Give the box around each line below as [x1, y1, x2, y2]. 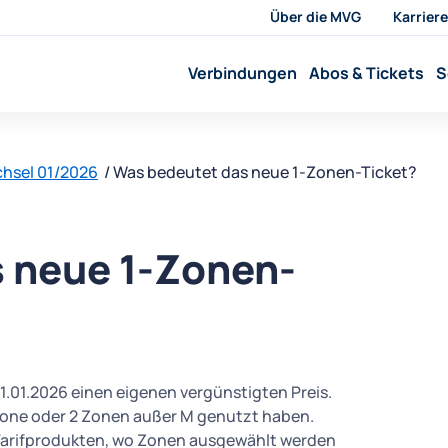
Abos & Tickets [309, 62, 425, 85]
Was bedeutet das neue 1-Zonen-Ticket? [113, 161, 418, 183]
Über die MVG [269, 7, 361, 26]
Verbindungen [188, 62, 298, 85]
